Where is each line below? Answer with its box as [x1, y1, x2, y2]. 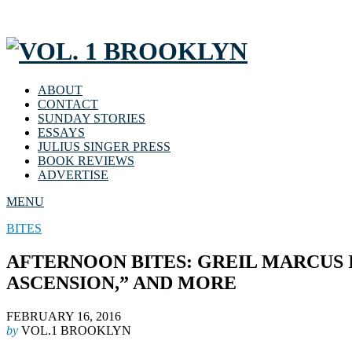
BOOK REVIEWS [38, 153, 134, 167]
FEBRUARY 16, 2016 [6, 309, 121, 323]
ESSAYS [38, 125, 85, 139]
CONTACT [38, 97, 98, 111]
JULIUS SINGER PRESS [38, 139, 170, 153]
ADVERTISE [38, 167, 108, 181]
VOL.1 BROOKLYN [21, 323, 131, 337]
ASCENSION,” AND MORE [6, 272, 236, 293]
